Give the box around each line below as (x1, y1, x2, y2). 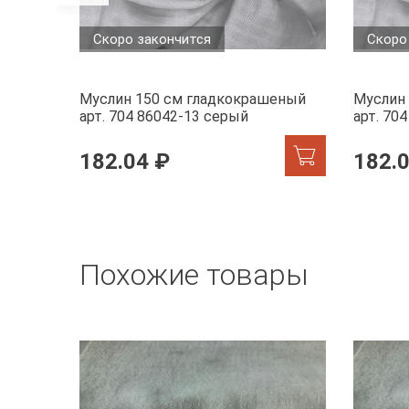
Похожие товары (79, 257, 309, 293)
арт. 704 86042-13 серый (79, 108, 248, 126)
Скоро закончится (93, 31, 211, 48)
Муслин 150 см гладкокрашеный (79, 90, 306, 109)
